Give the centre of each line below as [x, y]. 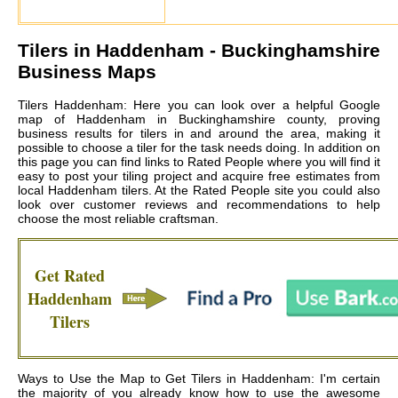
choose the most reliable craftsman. [118, 219]
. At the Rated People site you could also [264, 191]
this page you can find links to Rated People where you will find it [199, 162]
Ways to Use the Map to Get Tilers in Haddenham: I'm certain [199, 379]
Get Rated [70, 276]
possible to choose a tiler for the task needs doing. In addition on [199, 148]
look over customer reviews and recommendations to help [199, 205]
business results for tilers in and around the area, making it [199, 134]
